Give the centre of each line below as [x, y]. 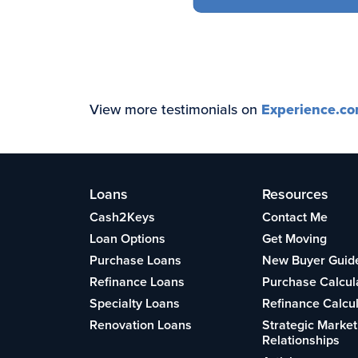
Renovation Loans [141, 325]
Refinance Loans [137, 282]
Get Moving [295, 239]
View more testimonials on [175, 109]
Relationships [301, 340]
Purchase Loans [135, 260]
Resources [296, 194]
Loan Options [127, 239]
